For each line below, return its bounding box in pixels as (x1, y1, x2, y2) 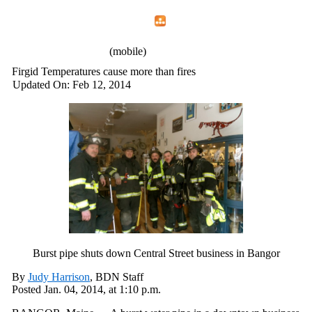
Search (112, 16, 141, 26)
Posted (12, 283, 44, 295)
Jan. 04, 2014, (44, 283, 106, 295)
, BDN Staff (90, 271, 143, 283)
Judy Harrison (28, 271, 90, 283)
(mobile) (107, 45, 146, 57)
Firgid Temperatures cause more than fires (12, 65, 196, 77)
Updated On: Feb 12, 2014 (13, 79, 131, 91)
